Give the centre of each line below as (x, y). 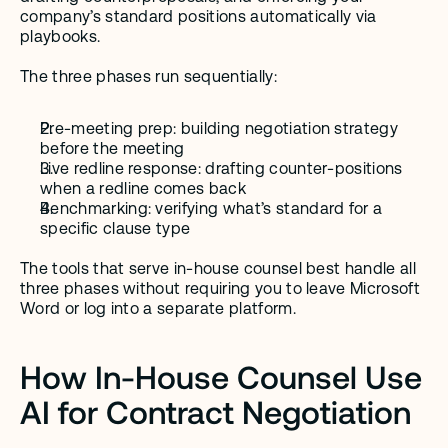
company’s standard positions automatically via (198, 16)
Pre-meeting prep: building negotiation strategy (219, 128)
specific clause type (115, 228)
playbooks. (60, 36)
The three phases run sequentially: (148, 76)
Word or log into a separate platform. (158, 308)
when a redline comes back (143, 188)
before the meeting (112, 148)
